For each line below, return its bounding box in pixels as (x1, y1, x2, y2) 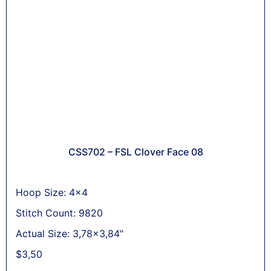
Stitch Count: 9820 (16, 206, 103, 219)
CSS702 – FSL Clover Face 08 (68, 145, 203, 158)
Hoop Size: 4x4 (16, 186, 88, 198)
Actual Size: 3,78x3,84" (16, 227, 123, 240)
